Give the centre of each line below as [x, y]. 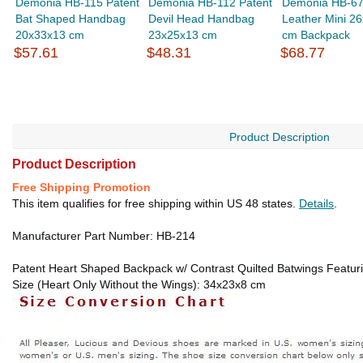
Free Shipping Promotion [81, 188]
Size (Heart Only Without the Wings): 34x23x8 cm [139, 285]
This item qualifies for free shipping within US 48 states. [156, 204]
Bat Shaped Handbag [71, 19]
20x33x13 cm [50, 35]
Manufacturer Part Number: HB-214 [104, 236]
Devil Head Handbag [202, 19]
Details [316, 204]
